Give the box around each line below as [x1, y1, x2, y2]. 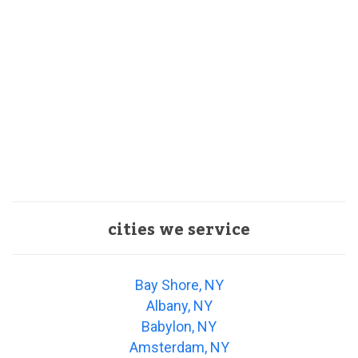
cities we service [108, 214, 250, 247]
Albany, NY [145, 297, 213, 315]
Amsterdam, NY [129, 339, 229, 356]
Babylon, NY [141, 318, 217, 336]
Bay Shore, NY [134, 276, 224, 294]
